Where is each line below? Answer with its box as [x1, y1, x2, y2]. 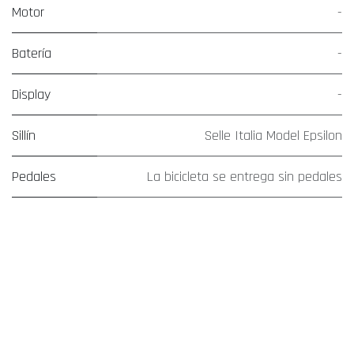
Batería [12, 44, 51, 63]
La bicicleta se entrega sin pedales [147, 168, 342, 186]
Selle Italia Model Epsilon [205, 126, 342, 145]
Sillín [12, 126, 36, 145]
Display [12, 85, 51, 104]
